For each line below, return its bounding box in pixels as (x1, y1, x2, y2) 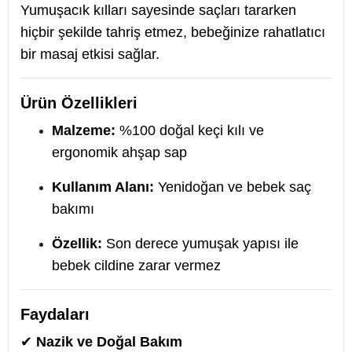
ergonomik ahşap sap (52, 145, 187, 160)
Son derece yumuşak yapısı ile (102, 236, 299, 251)
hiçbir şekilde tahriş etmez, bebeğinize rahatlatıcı (20, 24, 325, 40)
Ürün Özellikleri (20, 94, 137, 112)
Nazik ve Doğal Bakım (36, 334, 182, 350)
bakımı (52, 201, 94, 217)
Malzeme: (52, 123, 115, 138)
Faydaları (20, 306, 90, 323)
